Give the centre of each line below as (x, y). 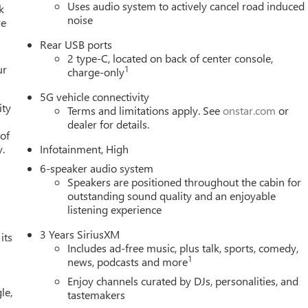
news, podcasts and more (128, 261)
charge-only (96, 71)
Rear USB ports (76, 44)
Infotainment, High (85, 148)
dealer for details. (109, 124)
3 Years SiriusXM (80, 234)
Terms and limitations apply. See (145, 110)
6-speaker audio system (97, 168)
